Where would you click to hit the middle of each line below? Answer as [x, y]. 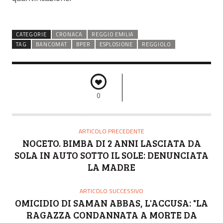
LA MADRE [111, 167]
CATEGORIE [31, 35]
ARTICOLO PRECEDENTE [111, 131]
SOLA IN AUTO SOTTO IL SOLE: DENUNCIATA [111, 155]
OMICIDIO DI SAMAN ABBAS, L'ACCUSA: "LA [111, 203]
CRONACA [69, 35]
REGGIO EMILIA [113, 35]
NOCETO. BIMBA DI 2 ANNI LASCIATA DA [111, 143]
